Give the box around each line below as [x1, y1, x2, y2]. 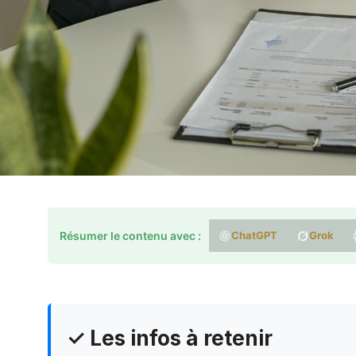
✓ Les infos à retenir [67, 326, 273, 350]
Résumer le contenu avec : [60, 229, 201, 242]
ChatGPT [231, 229, 277, 242]
